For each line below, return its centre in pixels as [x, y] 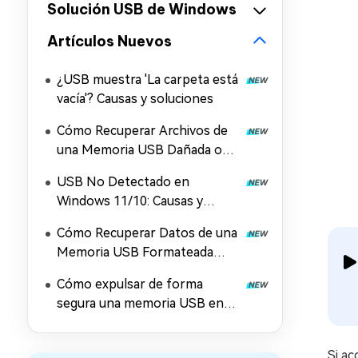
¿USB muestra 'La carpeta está [147, 80]
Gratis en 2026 [99, 271]
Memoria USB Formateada [135, 252]
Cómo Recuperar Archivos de [142, 131]
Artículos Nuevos [109, 41]
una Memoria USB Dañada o [139, 150]
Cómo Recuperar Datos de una [147, 233]
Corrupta [84, 169]
